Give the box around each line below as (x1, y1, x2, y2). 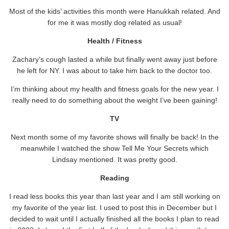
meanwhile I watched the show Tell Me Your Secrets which (20, 144, 209, 153)
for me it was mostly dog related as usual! (47, 18, 182, 27)
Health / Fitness (87, 37, 142, 45)
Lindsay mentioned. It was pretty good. (52, 155, 177, 164)
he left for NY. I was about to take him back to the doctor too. (17, 66, 212, 75)
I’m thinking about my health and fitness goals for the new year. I (10, 85, 219, 94)
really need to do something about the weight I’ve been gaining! (12, 96, 217, 105)
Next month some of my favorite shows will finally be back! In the (10, 133, 219, 142)
